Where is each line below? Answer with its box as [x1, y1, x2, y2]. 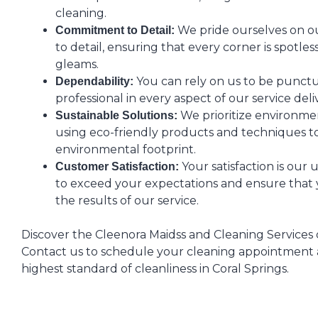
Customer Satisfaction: [55, 160, 179, 172]
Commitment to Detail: [55, 24, 175, 36]
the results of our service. [55, 194, 199, 207]
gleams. [55, 57, 99, 71]
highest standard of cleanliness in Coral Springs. [21, 262, 289, 275]
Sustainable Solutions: [55, 109, 177, 121]
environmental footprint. [55, 143, 196, 156]
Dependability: [55, 75, 133, 87]
